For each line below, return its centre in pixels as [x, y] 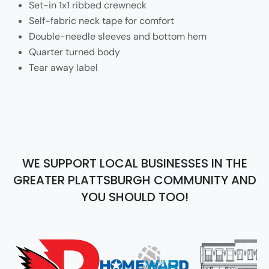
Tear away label [63, 67]
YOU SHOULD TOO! [134, 197]
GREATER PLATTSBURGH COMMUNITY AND [134, 180]
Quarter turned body [74, 52]
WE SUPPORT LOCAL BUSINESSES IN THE [134, 163]
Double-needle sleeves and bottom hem [118, 36]
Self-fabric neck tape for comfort [101, 20]
